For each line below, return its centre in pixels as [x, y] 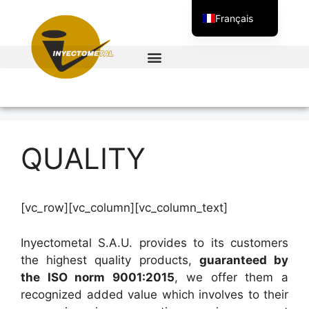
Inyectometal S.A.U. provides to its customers [154, 242]
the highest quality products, [110, 260]
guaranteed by [244, 260]
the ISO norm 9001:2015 [98, 277]
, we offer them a [232, 277]
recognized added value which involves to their [154, 294]
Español [233, 41]
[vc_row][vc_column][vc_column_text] [124, 208]
